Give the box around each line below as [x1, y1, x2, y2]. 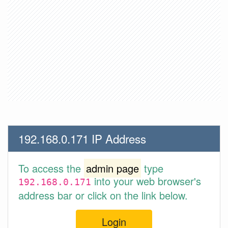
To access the [18, 161, 84, 176]
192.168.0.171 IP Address [18, 130, 146, 147]
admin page [86, 161, 139, 176]
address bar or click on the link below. [18, 188, 188, 203]
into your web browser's [91, 174, 201, 188]
